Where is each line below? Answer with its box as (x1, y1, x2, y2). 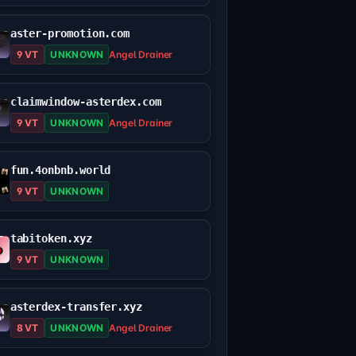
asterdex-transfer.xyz (10, 300, 142, 314)
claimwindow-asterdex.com (10, 95, 161, 109)
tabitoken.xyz (10, 232, 92, 246)
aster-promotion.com (10, 27, 130, 41)
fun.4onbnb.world (10, 164, 111, 177)
